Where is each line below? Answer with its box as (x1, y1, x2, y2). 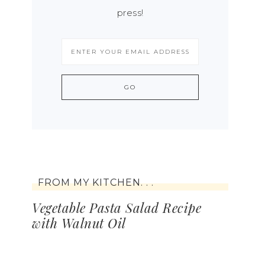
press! (117, 7, 144, 18)
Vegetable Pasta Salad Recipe (32, 199, 201, 216)
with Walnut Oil (32, 214, 126, 232)
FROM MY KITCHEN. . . (38, 177, 154, 188)
